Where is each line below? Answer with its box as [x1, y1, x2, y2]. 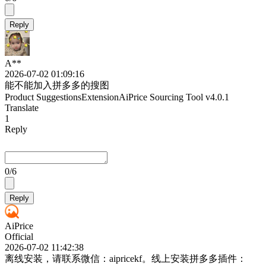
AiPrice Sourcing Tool [119, 92, 205, 103]
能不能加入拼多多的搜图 [5, 80, 109, 91]
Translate [5, 103, 39, 113]
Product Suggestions [5, 92, 81, 103]
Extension [81, 92, 119, 103]
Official [5, 232, 33, 242]
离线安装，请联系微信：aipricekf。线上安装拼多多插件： [5, 254, 246, 264]
